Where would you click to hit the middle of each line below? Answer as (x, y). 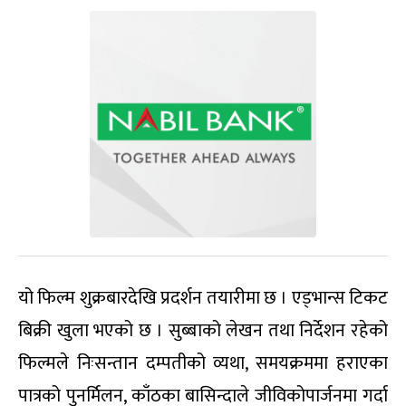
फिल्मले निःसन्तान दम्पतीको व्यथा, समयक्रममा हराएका (203, 364)
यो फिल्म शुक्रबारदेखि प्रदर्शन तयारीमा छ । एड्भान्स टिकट (203, 299)
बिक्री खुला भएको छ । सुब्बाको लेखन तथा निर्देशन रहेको (203, 331)
